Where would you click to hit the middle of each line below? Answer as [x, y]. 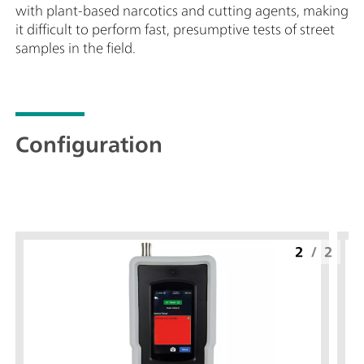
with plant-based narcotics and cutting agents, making [182, 11]
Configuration [89, 144]
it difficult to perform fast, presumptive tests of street [175, 29]
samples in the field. [76, 48]
